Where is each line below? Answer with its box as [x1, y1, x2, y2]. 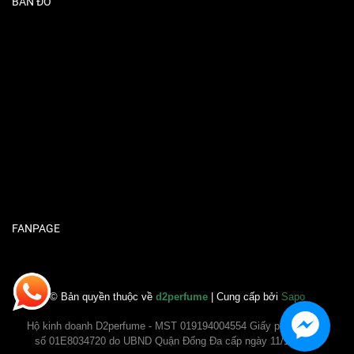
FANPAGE [12, 221, 60, 235]
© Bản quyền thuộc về [49, 290, 156, 303]
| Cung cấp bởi [207, 290, 281, 303]
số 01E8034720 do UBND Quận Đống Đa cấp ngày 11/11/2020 [35, 334, 319, 347]
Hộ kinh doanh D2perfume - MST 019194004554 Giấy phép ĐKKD [26, 319, 328, 332]
